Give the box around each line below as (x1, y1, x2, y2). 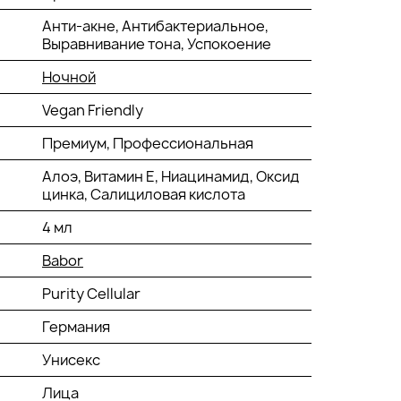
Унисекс (42, 349, 100, 370)
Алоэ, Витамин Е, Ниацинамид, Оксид (42, 166, 300, 186)
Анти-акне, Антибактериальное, (42, 15, 269, 36)
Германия (42, 316, 110, 337)
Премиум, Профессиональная (42, 132, 253, 153)
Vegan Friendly (42, 99, 143, 120)
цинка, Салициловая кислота (42, 183, 245, 204)
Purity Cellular (42, 283, 141, 303)
